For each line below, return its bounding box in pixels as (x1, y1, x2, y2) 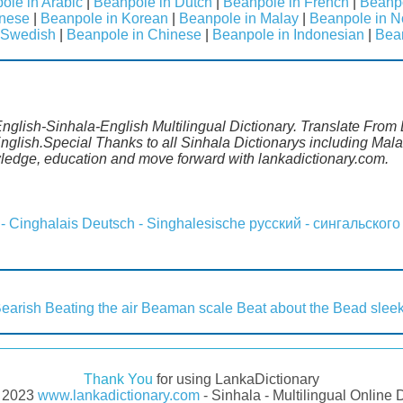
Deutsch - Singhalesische (82, 215, 246, 231)
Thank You (84, 371, 153, 387)
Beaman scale (141, 300, 233, 316)
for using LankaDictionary (153, 371, 319, 387)
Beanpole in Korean (40, 10, 168, 26)
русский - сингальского (249, 215, 400, 231)
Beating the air (45, 300, 138, 316)
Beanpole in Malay (179, 10, 299, 26)
